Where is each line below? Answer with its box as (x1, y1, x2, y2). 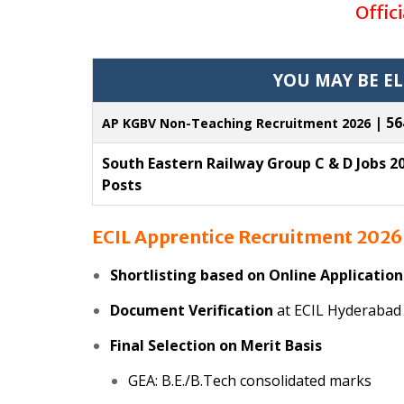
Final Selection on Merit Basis (110, 335, 322, 356)
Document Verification (110, 300, 273, 321)
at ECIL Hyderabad (273, 300, 401, 321)
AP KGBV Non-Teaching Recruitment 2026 (102, 115, 374, 133)
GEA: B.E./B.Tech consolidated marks (128, 371, 372, 391)
